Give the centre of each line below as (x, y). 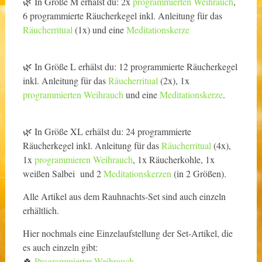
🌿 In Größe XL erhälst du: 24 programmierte (107, 132)
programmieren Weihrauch (83, 160)
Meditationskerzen (137, 174)
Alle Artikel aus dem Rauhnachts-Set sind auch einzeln (124, 196)
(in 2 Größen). (199, 174)
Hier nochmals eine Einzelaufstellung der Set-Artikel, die (127, 233)
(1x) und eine (99, 30)
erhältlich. (41, 211)
